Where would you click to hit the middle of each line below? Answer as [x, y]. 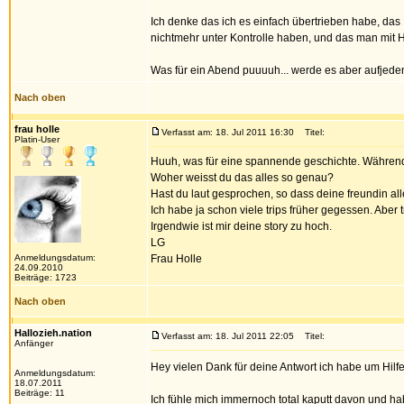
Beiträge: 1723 [46, 277]
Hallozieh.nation [53, 333]
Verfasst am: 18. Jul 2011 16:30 [228, 132]
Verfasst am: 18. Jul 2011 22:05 [228, 336]
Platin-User [37, 139]
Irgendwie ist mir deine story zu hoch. [241, 226]
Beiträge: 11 [40, 393]
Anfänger [34, 343]
